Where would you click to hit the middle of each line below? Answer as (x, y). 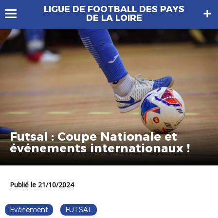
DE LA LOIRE (114, 18)
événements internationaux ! (100, 148)
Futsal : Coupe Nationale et (93, 137)
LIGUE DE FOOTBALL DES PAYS (114, 9)
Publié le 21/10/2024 (44, 185)
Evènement (29, 210)
